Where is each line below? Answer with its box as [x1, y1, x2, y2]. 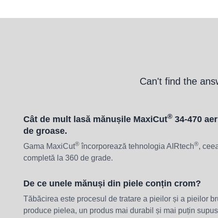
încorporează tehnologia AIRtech [79, 142, 194, 150]
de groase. [23, 126, 67, 136]
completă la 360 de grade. [23, 153, 113, 162]
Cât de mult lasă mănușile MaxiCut [23, 114, 167, 124]
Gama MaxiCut [23, 142, 75, 150]
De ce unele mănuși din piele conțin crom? [23, 178, 201, 188]
